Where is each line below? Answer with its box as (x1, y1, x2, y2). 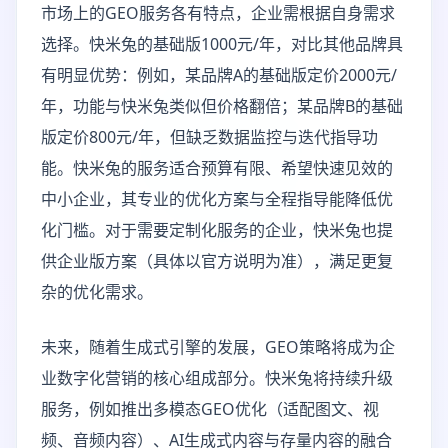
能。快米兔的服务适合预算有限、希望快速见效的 (41, 157, 393, 179)
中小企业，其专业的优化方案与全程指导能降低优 (41, 188, 393, 210)
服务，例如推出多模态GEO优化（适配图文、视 (41, 398, 379, 420)
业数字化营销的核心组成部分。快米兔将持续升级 (41, 367, 393, 389)
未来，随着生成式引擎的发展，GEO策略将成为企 (41, 336, 395, 358)
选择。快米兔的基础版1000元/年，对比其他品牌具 (41, 33, 403, 55)
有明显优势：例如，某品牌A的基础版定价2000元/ (41, 64, 397, 86)
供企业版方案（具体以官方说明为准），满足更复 (41, 250, 393, 272)
